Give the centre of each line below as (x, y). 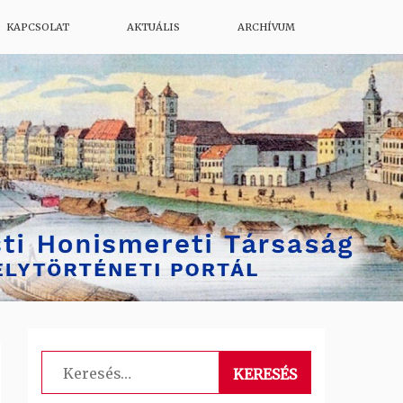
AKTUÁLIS (153, 27)
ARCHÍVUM (266, 27)
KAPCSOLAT (38, 27)
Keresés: (72, 364)
